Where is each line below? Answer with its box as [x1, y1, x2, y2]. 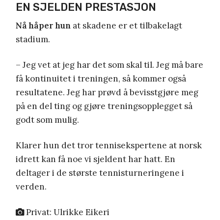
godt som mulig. [16, 114, 79, 125]
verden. [16, 181, 47, 192]
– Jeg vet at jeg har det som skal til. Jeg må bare [16, 59, 203, 70]
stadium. [16, 33, 50, 45]
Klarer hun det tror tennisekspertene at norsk [16, 139, 202, 151]
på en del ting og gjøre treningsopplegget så [16, 100, 192, 111]
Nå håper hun [16, 20, 71, 31]
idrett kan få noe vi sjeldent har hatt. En [16, 153, 175, 165]
